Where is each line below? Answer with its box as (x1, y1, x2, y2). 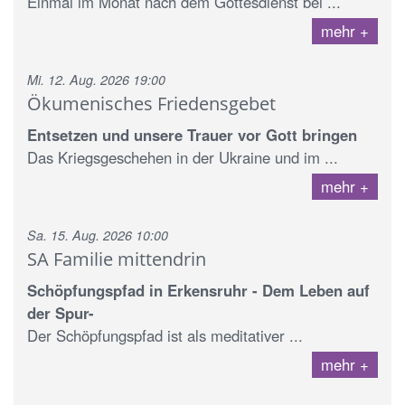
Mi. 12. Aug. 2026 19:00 (27, 70, 165, 89)
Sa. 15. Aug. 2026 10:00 (27, 225, 168, 244)
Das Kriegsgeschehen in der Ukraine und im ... (27, 146, 338, 168)
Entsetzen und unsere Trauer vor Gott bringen (27, 123, 357, 146)
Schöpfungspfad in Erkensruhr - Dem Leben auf (27, 278, 370, 301)
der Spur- (27, 301, 94, 324)
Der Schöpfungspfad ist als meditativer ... (27, 324, 303, 346)
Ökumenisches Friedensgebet (27, 89, 276, 116)
